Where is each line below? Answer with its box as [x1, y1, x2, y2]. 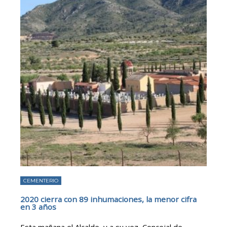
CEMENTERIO [23, 177, 58, 184]
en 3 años [20, 202, 56, 212]
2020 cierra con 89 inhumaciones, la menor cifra [20, 194, 197, 205]
